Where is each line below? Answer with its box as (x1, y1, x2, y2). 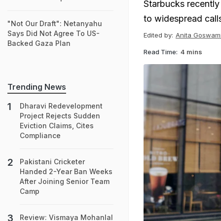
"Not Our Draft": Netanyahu (7, 19, 102, 28)
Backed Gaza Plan (7, 39, 71, 47)
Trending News (7, 82, 66, 92)
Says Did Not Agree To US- (7, 29, 100, 37)
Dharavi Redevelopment (20, 102, 103, 110)
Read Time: (144, 47, 178, 56)
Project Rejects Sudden (20, 111, 100, 120)
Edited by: (144, 31, 173, 39)
